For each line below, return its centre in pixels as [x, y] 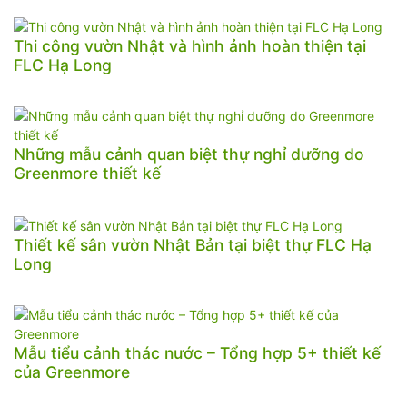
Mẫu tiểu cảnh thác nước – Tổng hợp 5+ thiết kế [197, 352]
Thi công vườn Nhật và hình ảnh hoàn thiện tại [190, 46]
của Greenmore [72, 372]
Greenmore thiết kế [87, 174]
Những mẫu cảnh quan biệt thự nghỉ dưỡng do [189, 154]
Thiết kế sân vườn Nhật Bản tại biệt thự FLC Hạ [193, 244]
